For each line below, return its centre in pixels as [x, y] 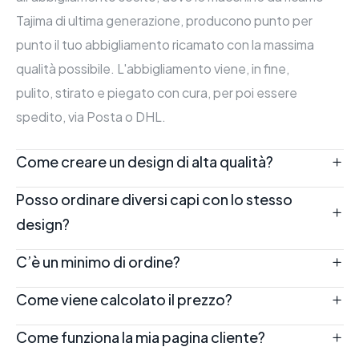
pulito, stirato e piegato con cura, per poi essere [156, 92]
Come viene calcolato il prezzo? [124, 299]
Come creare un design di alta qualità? [144, 161]
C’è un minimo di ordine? [98, 261]
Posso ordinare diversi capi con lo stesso [154, 199]
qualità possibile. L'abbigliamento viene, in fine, [152, 68]
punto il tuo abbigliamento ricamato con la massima [165, 44]
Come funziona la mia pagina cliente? [140, 337]
